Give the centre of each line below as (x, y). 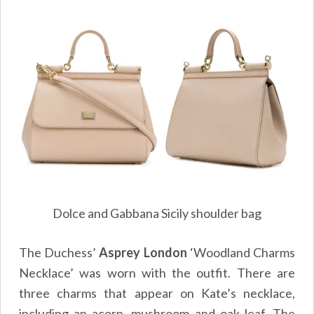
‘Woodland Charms (241, 252)
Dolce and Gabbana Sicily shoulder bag (157, 213)
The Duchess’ (59, 252)
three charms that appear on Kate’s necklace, (157, 293)
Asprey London (143, 252)
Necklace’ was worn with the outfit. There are (157, 272)
